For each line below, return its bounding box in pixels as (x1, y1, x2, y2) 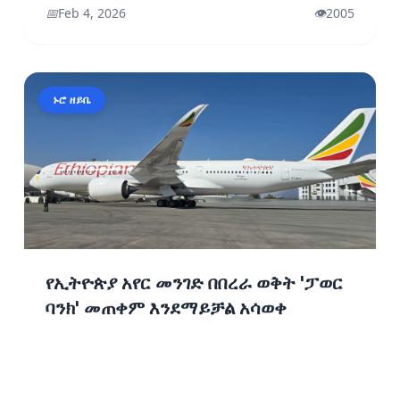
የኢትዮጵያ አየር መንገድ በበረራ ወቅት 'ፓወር (45, 269, 343, 296)
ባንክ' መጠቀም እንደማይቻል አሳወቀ (45, 294, 287, 321)
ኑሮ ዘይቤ (52, 91, 91, 107)
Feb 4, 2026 (57, 4, 126, 22)
